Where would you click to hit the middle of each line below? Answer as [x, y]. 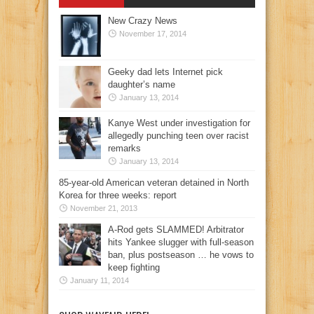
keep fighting [134, 267]
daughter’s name [142, 84]
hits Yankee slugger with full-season [181, 242]
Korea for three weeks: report [118, 195]
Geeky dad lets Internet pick [165, 71]
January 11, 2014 [100, 280]
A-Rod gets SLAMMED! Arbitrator [176, 229]
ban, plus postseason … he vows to [181, 254]
